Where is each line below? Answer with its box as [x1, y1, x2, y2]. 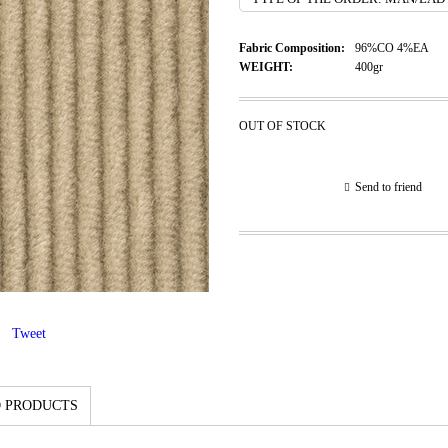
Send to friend [354, 180, 422, 194]
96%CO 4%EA [355, 41, 429, 55]
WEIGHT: [239, 60, 293, 74]
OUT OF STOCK [239, 119, 326, 133]
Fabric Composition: [239, 41, 345, 55]
